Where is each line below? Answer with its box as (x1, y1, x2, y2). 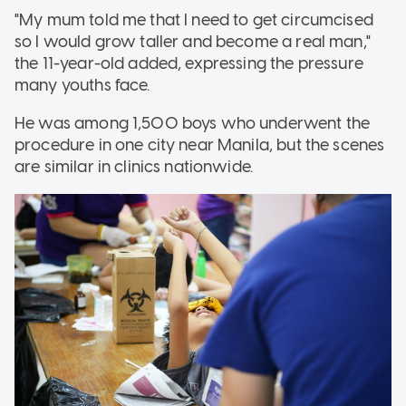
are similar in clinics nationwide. (14, 156, 254, 177)
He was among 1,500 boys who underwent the (14, 112, 371, 133)
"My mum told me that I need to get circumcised (14, 9, 373, 30)
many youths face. (14, 74, 150, 95)
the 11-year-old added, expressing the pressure (14, 53, 363, 73)
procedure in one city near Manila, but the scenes (14, 134, 385, 155)
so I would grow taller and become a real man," (14, 31, 371, 52)
